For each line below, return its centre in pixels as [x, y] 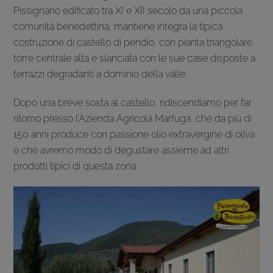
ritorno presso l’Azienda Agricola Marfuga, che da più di [133, 118]
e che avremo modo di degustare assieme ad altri [122, 150]
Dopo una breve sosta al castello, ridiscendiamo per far [133, 102]
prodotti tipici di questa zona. [76, 166]
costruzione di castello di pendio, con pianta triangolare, [134, 42]
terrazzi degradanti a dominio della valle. [101, 74]
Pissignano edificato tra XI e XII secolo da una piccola [128, 10]
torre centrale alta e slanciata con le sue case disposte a [135, 58]
